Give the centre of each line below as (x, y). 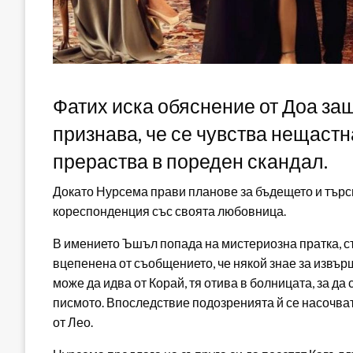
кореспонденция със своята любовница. (169, 210)
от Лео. (73, 321)
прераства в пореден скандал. (190, 160)
